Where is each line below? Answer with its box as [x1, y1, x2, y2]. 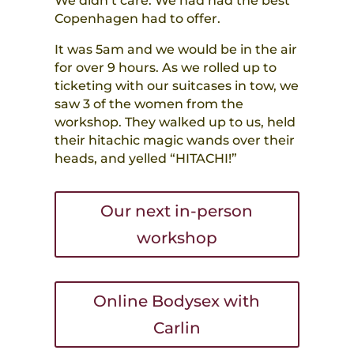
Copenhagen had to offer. [54, 11, 220, 27]
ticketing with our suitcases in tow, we [54, 78, 299, 94]
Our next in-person [100, 201, 254, 221]
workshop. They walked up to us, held [54, 115, 296, 130]
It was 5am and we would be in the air [54, 42, 297, 58]
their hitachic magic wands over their [54, 133, 295, 149]
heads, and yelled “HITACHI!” [54, 151, 237, 167]
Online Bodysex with [93, 292, 261, 311]
